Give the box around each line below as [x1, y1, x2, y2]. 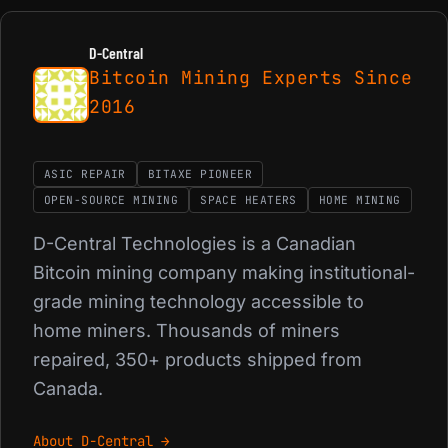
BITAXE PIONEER [147, 167, 253, 181]
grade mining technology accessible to [33, 291, 364, 312]
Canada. [33, 378, 103, 399]
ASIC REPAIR [44, 167, 126, 181]
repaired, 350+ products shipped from [33, 349, 362, 370]
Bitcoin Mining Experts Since [89, 66, 413, 89]
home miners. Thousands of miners [33, 320, 340, 341]
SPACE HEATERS [200, 193, 297, 207]
